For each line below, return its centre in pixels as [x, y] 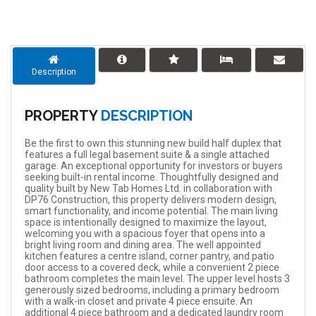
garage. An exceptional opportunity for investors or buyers [153, 165]
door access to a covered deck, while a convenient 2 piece [152, 267]
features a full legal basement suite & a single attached [147, 154]
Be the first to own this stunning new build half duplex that [153, 143]
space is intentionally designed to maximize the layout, [145, 222]
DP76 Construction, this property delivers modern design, [150, 199]
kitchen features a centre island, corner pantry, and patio [149, 256]
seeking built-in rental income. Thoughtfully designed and [151, 177]
